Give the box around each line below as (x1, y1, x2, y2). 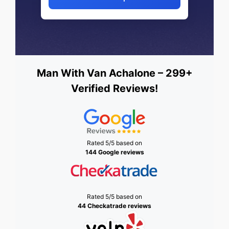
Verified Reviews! (71, 82, 158, 95)
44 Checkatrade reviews (78, 202, 151, 210)
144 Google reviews (85, 148, 144, 156)
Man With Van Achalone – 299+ (36, 67, 193, 80)
